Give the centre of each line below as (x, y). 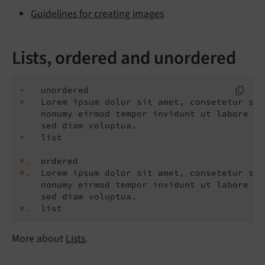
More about (39, 239)
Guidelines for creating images (97, 14)
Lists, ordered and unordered (124, 58)
